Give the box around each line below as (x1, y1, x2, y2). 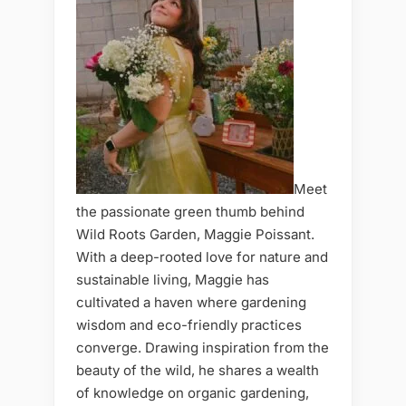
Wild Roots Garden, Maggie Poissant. (76, 225, 314, 243)
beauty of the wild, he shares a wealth (76, 361, 319, 379)
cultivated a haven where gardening (76, 293, 306, 311)
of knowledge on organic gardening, (76, 383, 309, 401)
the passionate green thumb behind (76, 202, 304, 220)
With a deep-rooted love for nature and (76, 247, 328, 266)
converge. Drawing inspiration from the (76, 338, 329, 356)
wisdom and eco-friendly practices (76, 315, 302, 333)
